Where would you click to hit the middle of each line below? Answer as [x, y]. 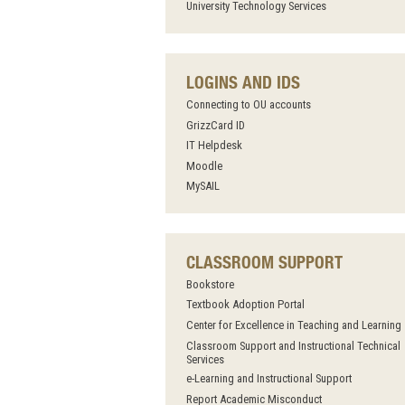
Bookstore [210, 284]
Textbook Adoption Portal [245, 305]
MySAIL [202, 186]
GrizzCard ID [215, 125]
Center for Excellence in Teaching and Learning [293, 325]
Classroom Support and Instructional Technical [293, 345]
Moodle [204, 165]
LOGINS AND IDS [243, 82]
